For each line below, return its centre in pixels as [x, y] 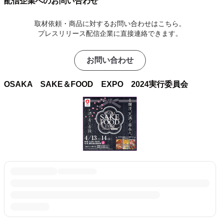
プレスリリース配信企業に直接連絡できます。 [110, 33]
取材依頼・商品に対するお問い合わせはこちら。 [110, 24]
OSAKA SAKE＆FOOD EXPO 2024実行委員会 [96, 84]
